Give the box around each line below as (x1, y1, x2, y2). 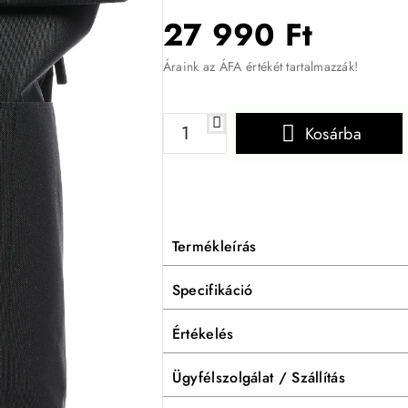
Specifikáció (171, 279, 253, 301)
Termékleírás (171, 235, 257, 257)
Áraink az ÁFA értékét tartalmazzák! (162, 57, 359, 76)
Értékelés (171, 322, 234, 344)
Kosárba (304, 121, 362, 146)
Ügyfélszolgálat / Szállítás (171, 366, 345, 388)
